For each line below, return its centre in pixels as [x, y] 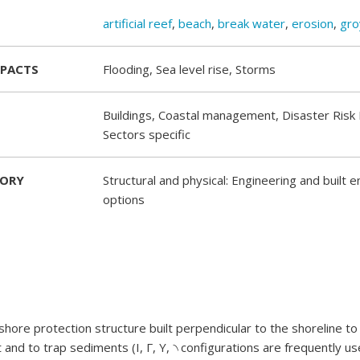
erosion [313, 23]
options [124, 199]
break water [252, 23]
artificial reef [137, 23]
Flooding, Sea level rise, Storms [189, 69]
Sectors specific [147, 134]
